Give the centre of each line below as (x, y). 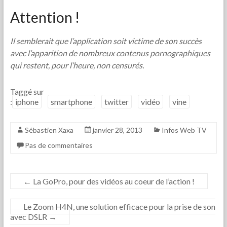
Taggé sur (27, 92)
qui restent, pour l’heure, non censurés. (77, 65)
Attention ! (45, 17)
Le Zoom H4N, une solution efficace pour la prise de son (119, 207)
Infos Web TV (184, 130)
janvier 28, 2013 (117, 130)
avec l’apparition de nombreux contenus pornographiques (110, 53)
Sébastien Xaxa (49, 130)
